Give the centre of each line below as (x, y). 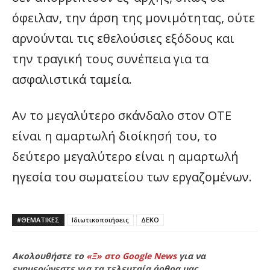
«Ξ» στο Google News (131, 256)
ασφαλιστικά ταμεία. (72, 79)
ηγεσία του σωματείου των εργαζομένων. (132, 177)
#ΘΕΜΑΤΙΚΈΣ (38, 220)
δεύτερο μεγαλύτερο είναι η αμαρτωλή (125, 156)
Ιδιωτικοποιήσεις (100, 220)
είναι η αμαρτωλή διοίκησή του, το (115, 136)
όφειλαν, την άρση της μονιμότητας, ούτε (133, 18)
